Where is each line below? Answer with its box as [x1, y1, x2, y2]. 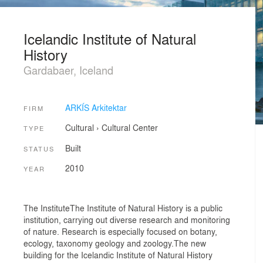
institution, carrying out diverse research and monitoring [23, 213, 230, 225]
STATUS [23, 143, 55, 153]
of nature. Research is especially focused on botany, [23, 225, 217, 237]
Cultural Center [101, 122, 158, 134]
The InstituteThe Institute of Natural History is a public [23, 201, 222, 214]
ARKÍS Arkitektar [65, 101, 127, 113]
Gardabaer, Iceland [23, 62, 113, 77]
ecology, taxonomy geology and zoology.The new [23, 237, 206, 249]
